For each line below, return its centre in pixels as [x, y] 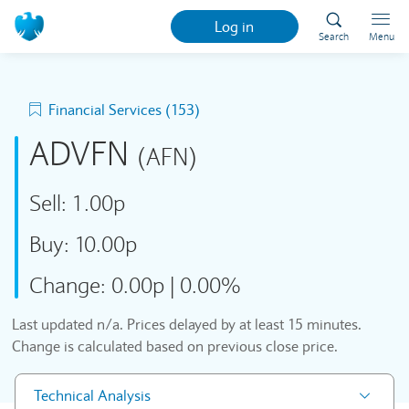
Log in [235, 26]
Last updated [54, 324]
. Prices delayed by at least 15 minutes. [241, 324]
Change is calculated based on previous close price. [175, 346]
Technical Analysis [92, 395]
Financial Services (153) [124, 110]
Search [333, 37]
